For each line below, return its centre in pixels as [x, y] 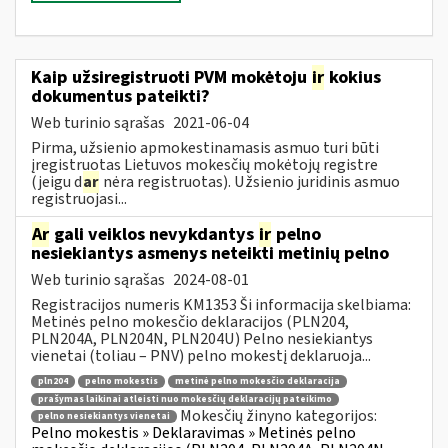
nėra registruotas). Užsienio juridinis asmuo [250, 181]
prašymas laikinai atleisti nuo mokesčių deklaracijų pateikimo [185, 399]
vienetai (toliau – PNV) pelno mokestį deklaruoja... [201, 355]
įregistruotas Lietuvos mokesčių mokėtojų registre [204, 164]
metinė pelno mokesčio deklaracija [257, 382]
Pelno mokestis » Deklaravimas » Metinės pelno [193, 433]
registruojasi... [79, 198]
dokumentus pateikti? [120, 96]
